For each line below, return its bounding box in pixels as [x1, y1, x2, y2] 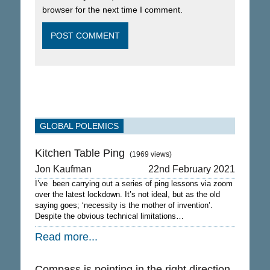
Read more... [34, 231, 98, 243]
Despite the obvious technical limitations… [34, 212, 184, 221]
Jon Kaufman [34, 164, 92, 174]
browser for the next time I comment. [42, 5, 183, 14]
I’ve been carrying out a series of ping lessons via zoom [34, 179, 233, 188]
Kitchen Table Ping [34, 147, 125, 159]
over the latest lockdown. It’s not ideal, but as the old [34, 190, 220, 199]
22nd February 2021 [148, 164, 236, 174]
